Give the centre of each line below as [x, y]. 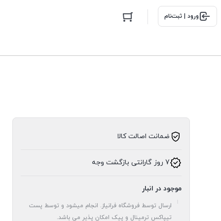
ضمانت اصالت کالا [143, 136]
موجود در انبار [162, 189]
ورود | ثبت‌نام [181, 16]
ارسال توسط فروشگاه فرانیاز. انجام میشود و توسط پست [101, 206]
